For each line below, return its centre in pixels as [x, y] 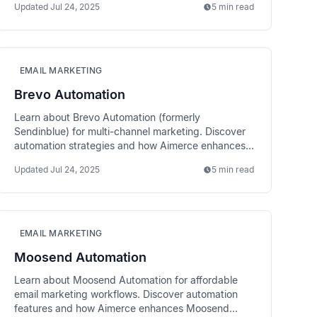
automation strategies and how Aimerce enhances [129, 145]
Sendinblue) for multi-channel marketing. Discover [129, 131]
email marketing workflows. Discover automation [126, 294]
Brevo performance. [60, 160]
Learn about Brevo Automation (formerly [107, 117]
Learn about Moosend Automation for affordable [126, 280]
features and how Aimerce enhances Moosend [121, 308]
